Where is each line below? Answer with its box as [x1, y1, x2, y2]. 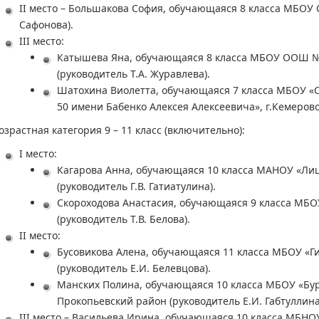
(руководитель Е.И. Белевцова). [57, 261, 211, 275]
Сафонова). [19, 17, 73, 31]
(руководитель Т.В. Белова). [57, 211, 190, 226]
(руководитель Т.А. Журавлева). [57, 66, 210, 80]
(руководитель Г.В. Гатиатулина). [57, 179, 216, 193]
